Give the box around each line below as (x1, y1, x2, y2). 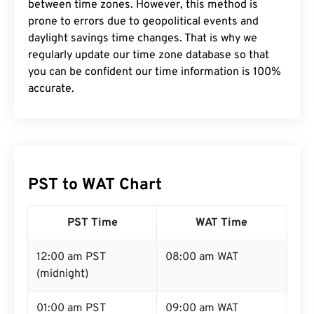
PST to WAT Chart (28, 175, 162, 196)
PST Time (67, 216, 118, 230)
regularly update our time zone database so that (28, 48, 269, 62)
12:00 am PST (36, 250, 106, 264)
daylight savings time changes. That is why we (28, 32, 257, 46)
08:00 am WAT (165, 250, 238, 264)
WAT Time (196, 216, 247, 230)
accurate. (28, 82, 74, 96)
